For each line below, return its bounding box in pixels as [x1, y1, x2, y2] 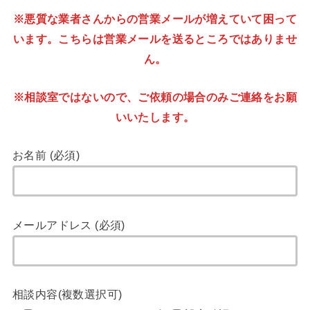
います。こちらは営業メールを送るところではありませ [12, 32, 298, 45]
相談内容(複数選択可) [12, 288, 122, 301]
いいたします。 [115, 110, 195, 123]
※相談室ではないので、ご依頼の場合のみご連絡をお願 [12, 90, 298, 103]
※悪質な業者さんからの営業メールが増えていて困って [12, 12, 298, 25]
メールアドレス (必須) [12, 218, 125, 231]
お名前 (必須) [12, 149, 80, 162]
